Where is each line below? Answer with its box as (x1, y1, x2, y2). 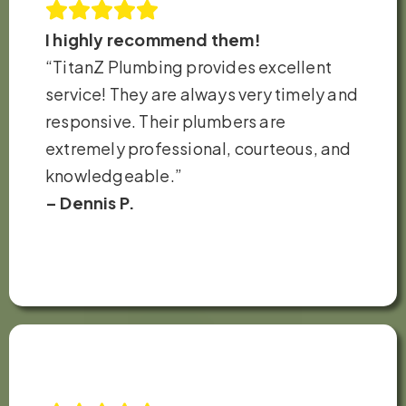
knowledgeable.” (45, 164, 182, 186)
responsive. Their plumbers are (45, 110, 285, 131)
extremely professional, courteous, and (45, 137, 352, 159)
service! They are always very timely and (45, 82, 359, 104)
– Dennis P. (45, 191, 136, 213)
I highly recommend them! (45, 28, 261, 50)
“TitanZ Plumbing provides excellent (45, 55, 333, 77)
